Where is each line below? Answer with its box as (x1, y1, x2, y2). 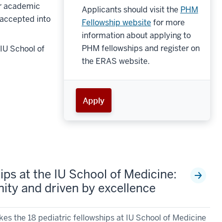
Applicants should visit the (81, 4, 180, 15)
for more (151, 17, 185, 28)
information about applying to (81, 30, 191, 41)
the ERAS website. (81, 56, 150, 67)
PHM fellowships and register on (81, 43, 200, 54)
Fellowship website (81, 17, 151, 28)
